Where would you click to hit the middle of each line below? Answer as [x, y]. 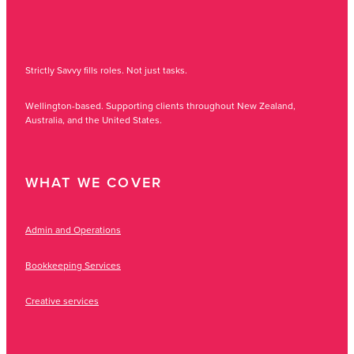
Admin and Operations [73, 229]
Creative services [62, 300]
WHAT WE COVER [94, 182]
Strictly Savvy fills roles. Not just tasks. [106, 70]
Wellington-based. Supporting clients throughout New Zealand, [160, 105]
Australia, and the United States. [94, 119]
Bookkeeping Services [73, 265]
